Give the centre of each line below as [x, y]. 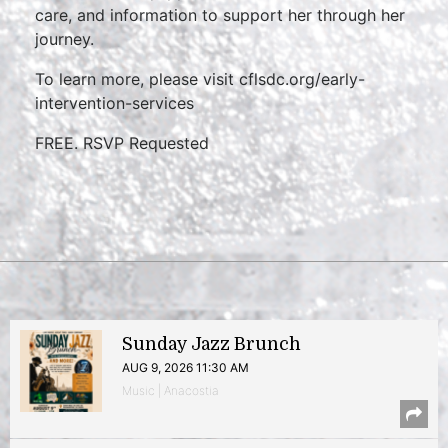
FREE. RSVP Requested [124, 143]
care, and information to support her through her [220, 15]
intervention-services [114, 103]
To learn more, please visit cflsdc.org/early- [200, 79]
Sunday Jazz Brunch [211, 344]
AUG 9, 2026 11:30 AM [185, 367]
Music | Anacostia [170, 390]
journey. [64, 39]
